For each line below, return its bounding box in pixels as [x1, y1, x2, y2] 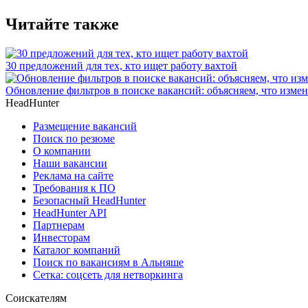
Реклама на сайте [33, 169, 113, 181]
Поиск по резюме [33, 132, 115, 144]
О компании [33, 144, 91, 157]
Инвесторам [33, 231, 90, 243]
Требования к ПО [33, 181, 115, 194]
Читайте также [5, 14, 119, 33]
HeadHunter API [33, 206, 107, 219]
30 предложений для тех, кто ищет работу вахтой [5, 59, 237, 71]
